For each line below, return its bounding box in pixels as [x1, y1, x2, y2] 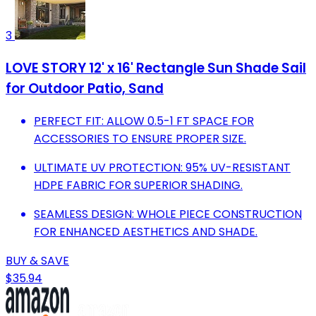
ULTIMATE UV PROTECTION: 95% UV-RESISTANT [34, 159, 291, 176]
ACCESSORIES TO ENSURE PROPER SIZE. [34, 130, 246, 147]
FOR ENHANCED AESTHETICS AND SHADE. [34, 223, 257, 240]
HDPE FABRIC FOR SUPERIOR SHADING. [34, 176, 243, 193]
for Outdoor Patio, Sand [6, 78, 164, 98]
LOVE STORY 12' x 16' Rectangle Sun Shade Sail [6, 58, 306, 78]
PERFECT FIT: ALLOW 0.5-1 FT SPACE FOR [34, 112, 254, 129]
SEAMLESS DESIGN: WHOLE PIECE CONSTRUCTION [34, 205, 302, 222]
